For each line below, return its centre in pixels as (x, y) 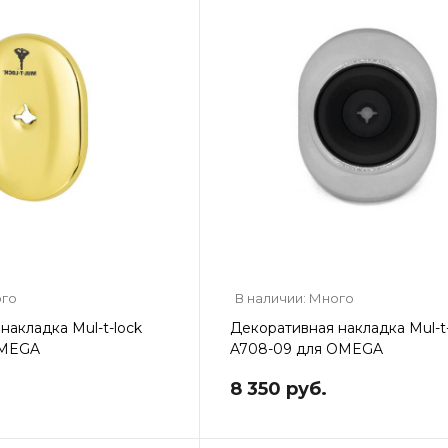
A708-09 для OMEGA (306, 348)
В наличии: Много (294, 297)
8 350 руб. (278, 388)
